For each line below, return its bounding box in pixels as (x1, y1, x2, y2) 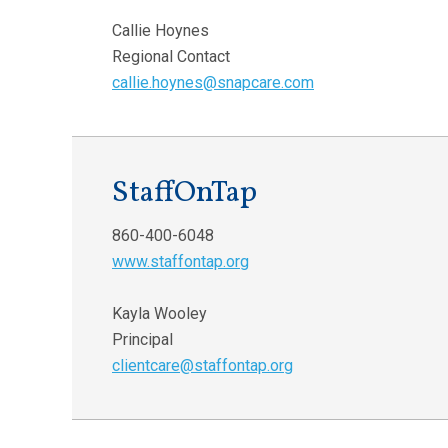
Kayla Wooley (112, 303, 207, 323)
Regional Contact (112, 46, 230, 66)
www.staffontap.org (112, 251, 249, 271)
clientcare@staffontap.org (112, 355, 293, 375)
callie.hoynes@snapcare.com (112, 72, 314, 92)
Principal (112, 329, 173, 349)
